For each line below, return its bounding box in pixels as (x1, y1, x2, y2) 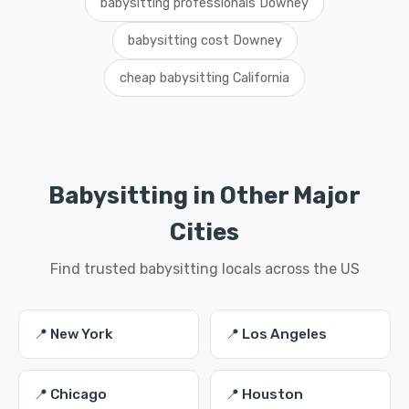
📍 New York (34, 326, 112, 342)
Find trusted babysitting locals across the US (49, 260, 360, 278)
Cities (170, 218, 239, 246)
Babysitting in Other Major (48, 182, 361, 209)
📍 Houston (225, 386, 303, 403)
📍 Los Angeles (225, 326, 327, 342)
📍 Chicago (34, 386, 107, 403)
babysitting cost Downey (127, 33, 282, 48)
